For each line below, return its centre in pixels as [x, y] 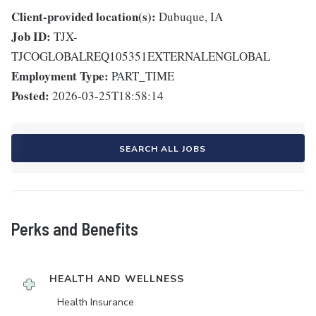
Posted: [30, 96]
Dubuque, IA [191, 17]
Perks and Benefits [75, 229]
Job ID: [31, 37]
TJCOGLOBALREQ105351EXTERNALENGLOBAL [141, 56]
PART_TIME [143, 76]
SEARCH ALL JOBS [162, 149]
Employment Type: [60, 76]
